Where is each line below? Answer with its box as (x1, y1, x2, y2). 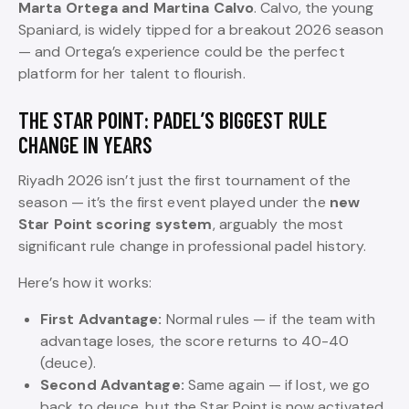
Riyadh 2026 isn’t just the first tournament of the (18, 171, 351, 190)
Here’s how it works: (18, 273, 152, 292)
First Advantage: (40, 309, 163, 329)
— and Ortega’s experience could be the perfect (18, 42, 345, 61)
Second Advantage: (40, 375, 184, 394)
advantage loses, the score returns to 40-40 (40, 331, 350, 351)
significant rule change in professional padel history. (18, 236, 367, 256)
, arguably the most (212, 215, 344, 234)
